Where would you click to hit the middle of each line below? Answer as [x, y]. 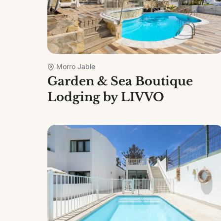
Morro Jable [76, 66]
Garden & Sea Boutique [120, 81]
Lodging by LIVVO [106, 97]
